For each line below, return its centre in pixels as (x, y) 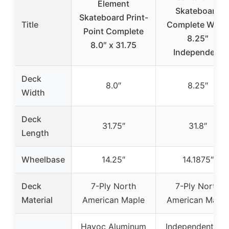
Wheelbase (43, 159)
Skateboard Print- (113, 17)
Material (37, 200)
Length (35, 133)
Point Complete (113, 31)
